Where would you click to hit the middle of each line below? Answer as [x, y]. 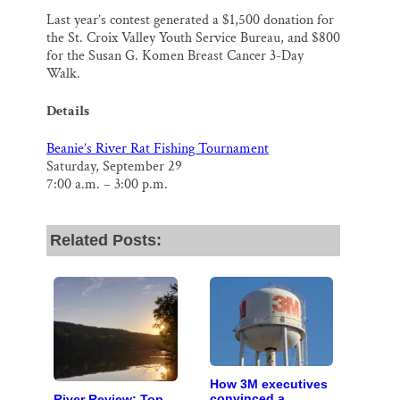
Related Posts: [106, 241]
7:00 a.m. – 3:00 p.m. [107, 185]
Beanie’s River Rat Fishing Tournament [158, 149]
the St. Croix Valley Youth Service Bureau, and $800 [193, 38]
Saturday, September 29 [114, 167]
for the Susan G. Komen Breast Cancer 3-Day [175, 56]
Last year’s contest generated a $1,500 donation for [190, 21]
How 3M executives [268, 384]
